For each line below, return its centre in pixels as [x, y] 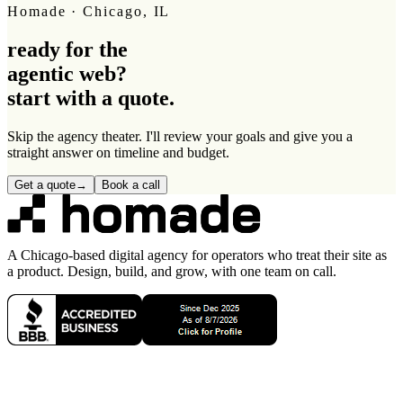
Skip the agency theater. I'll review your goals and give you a [180, 136]
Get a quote [45, 184]
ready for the [67, 49]
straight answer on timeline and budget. [118, 152]
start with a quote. [91, 98]
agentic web [62, 73]
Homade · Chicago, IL [89, 12]
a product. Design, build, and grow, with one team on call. [172, 271]
